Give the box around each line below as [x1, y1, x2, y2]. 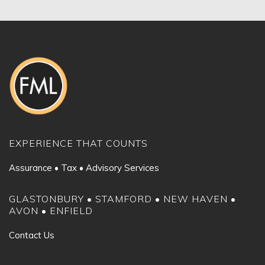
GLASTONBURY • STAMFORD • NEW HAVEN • [9, 193, 236, 205]
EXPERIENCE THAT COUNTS [9, 137, 148, 149]
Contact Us [9, 230, 54, 241]
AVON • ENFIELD [9, 205, 93, 216]
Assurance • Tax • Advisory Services [9, 162, 159, 173]
